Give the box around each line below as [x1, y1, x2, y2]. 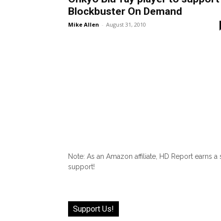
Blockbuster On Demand [68, 5, 182, 17]
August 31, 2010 [106, 20, 146, 28]
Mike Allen [68, 20, 99, 28]
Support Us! [73, 204, 114, 214]
